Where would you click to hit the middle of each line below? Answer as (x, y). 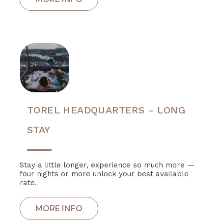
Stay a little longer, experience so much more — (107, 165)
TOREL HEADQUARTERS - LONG (106, 110)
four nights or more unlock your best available (104, 174)
